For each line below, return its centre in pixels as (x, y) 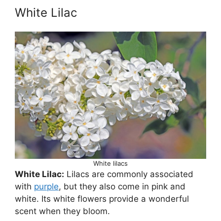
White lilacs (110, 164)
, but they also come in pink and (122, 187)
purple (46, 187)
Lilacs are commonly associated (129, 174)
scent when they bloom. (62, 211)
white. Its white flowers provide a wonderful (102, 199)
